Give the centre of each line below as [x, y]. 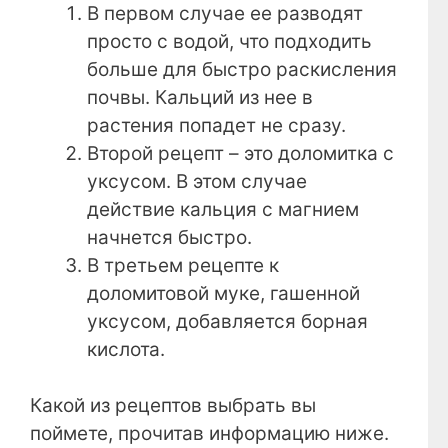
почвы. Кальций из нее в [200, 97]
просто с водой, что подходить [229, 41]
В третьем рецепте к [183, 265]
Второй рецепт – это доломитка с [240, 153]
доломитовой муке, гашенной [223, 293]
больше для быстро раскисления [242, 69]
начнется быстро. [169, 237]
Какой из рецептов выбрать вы [173, 406]
